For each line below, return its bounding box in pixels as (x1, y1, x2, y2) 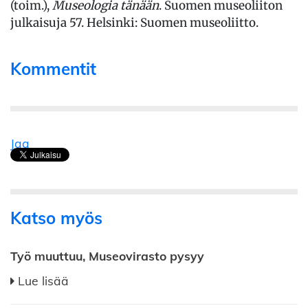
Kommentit (10, 58, 96, 79)
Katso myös (10, 207, 102, 228)
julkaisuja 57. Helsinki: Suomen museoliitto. (10, 14, 258, 30)
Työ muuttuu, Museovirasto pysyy (10, 247, 204, 263)
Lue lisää (18, 272, 69, 288)
